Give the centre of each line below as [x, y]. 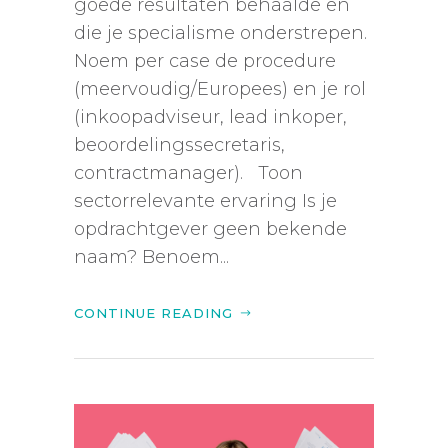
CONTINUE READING [153, 313]
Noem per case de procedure [205, 61]
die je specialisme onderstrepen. [220, 33]
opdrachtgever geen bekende [210, 229]
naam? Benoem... [151, 257]
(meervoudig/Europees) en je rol [220, 89]
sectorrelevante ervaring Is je [205, 201]
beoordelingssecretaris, [179, 145]
